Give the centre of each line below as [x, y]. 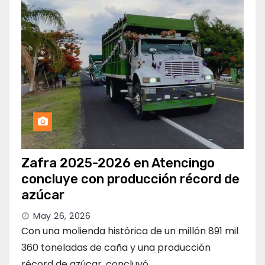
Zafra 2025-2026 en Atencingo [118, 163]
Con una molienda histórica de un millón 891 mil [130, 231]
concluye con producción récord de [130, 179]
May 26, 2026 [62, 216]
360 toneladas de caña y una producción [116, 248]
